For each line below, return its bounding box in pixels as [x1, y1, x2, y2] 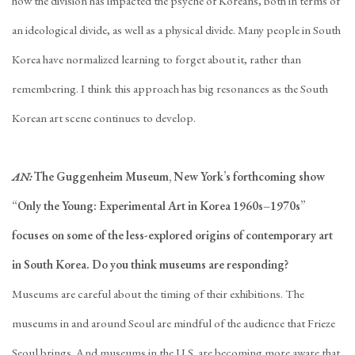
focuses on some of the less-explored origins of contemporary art [12, 227, 333, 243]
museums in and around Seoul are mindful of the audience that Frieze [12, 315, 335, 331]
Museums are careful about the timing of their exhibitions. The [12, 286, 304, 302]
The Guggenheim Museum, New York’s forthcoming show [34, 169, 325, 185]
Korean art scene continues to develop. [12, 110, 196, 126]
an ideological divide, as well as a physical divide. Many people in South [12, 22, 341, 38]
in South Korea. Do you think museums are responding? [12, 257, 288, 273]
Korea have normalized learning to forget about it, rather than [12, 52, 301, 67]
